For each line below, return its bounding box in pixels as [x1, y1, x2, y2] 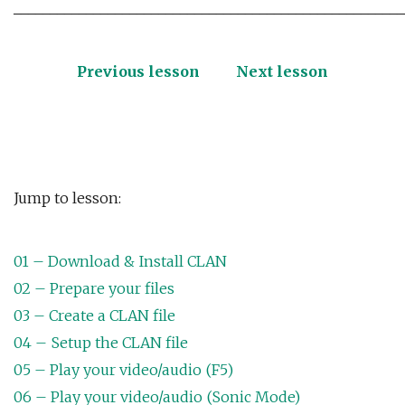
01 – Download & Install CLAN [14, 252, 227, 271]
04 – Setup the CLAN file [14, 334, 188, 353]
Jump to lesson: [14, 189, 121, 208]
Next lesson [236, 62, 328, 81]
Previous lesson [77, 62, 200, 81]
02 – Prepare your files [14, 279, 174, 298]
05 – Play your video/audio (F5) [14, 361, 233, 380]
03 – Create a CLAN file [14, 306, 175, 325]
